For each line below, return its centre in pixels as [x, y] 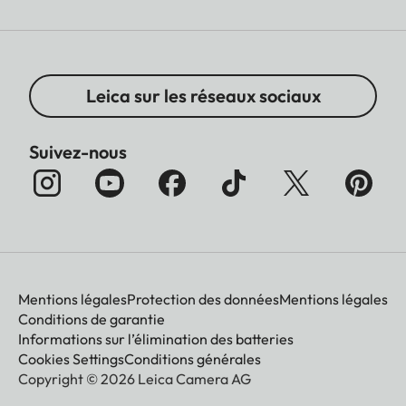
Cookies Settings [71, 359]
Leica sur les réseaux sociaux [203, 96]
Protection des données [203, 300]
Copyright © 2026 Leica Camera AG [135, 379]
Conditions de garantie [92, 319]
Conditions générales [193, 359]
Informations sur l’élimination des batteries [156, 339]
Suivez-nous [78, 152]
